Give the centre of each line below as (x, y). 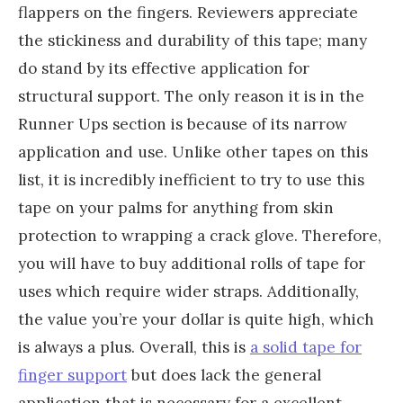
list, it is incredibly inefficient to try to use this (191, 179)
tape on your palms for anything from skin (176, 207)
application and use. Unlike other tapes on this (193, 152)
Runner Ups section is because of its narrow (183, 124)
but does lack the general (224, 375)
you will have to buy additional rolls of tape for (192, 263)
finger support (72, 375)
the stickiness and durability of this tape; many (193, 40)
